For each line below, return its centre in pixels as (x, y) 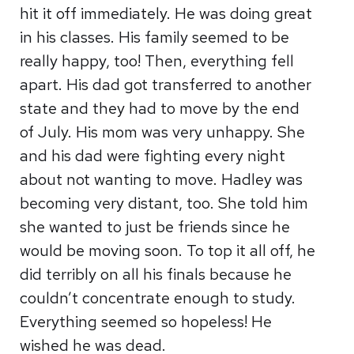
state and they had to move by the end (160, 108)
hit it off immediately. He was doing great (166, 13)
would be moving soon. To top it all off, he (168, 250)
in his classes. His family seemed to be (155, 37)
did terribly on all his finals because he (156, 274)
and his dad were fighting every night (153, 156)
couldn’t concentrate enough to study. (158, 298)
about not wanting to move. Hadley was (162, 179)
